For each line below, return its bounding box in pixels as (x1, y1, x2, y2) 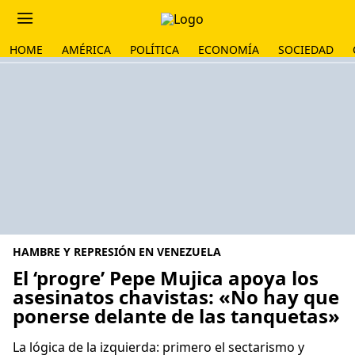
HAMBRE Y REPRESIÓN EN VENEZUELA (13, 244, 221, 259)
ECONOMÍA (198, 42, 259, 57)
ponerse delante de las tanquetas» (13, 303, 340, 329)
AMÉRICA (62, 42, 111, 57)
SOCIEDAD (278, 42, 334, 57)
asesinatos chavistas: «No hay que (13, 284, 339, 310)
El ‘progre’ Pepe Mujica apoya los (13, 265, 319, 291)
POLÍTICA (130, 42, 179, 57)
